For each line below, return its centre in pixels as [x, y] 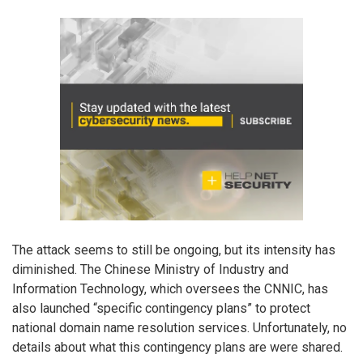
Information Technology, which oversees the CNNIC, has [170, 288]
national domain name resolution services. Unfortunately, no [179, 327]
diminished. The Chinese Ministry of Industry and [150, 269]
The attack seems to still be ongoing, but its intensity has [174, 250]
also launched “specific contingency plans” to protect [161, 308]
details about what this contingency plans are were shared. [177, 347]
